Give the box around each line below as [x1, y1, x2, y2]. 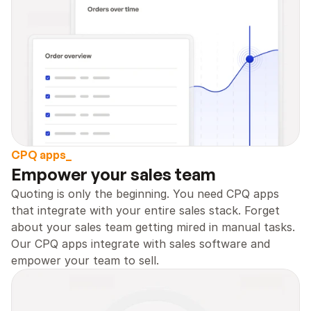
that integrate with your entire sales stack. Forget [11, 203, 280, 217]
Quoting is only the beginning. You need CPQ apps [11, 187, 279, 201]
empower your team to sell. [11, 253, 159, 267]
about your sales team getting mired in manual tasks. [11, 220, 295, 234]
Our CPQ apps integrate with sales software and [11, 237, 270, 251]
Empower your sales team [11, 164, 219, 185]
